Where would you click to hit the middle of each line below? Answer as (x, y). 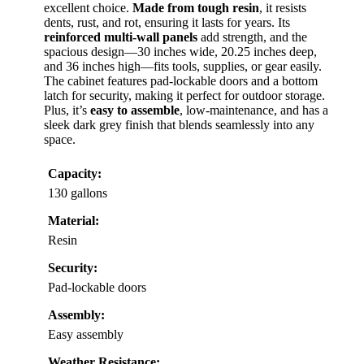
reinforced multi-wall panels (121, 37)
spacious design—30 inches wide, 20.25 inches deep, (180, 51)
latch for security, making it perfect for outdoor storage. (184, 95)
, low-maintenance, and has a (254, 110)
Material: (74, 220)
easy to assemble (135, 110)
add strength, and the (252, 37)
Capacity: (75, 173)
